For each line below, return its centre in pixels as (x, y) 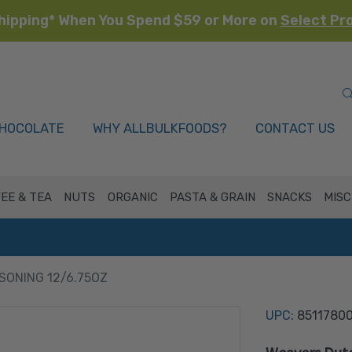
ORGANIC (132, 197)
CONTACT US (295, 128)
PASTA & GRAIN (212, 197)
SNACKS (290, 197)
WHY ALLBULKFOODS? (160, 128)
